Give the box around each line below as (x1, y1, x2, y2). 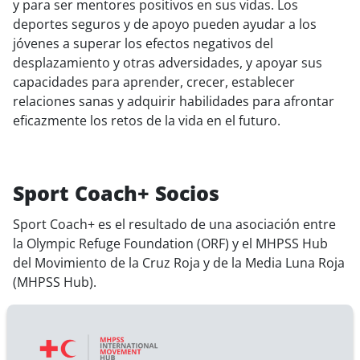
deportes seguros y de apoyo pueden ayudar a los (13, 14, 317, 33)
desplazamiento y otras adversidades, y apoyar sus (13, 53, 322, 72)
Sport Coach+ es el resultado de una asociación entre (13, 215, 336, 234)
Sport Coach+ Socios (13, 179, 219, 207)
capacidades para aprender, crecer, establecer (13, 72, 295, 91)
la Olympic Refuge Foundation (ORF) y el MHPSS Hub (13, 235, 328, 253)
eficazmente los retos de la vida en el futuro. (13, 111, 280, 129)
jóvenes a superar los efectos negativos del (13, 34, 273, 52)
